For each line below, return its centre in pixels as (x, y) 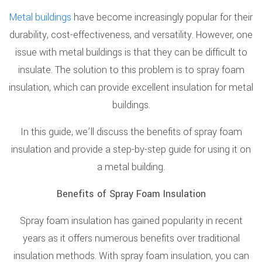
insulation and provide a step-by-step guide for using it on (131, 149)
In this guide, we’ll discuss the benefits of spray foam (131, 132)
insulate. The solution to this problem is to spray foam (131, 70)
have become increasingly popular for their (162, 17)
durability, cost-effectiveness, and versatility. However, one (131, 35)
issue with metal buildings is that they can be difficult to (131, 52)
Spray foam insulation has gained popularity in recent (131, 221)
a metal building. (131, 167)
